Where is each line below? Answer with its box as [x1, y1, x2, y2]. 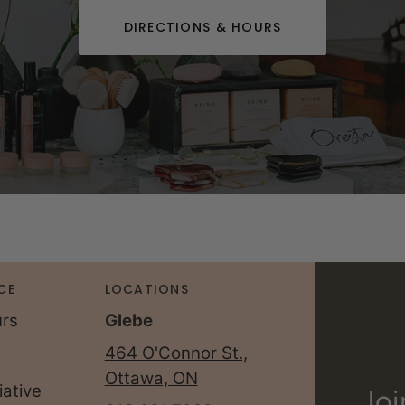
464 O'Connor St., [104, 343, 248, 363]
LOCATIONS [104, 280, 189, 298]
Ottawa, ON [104, 368, 198, 389]
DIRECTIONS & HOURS [123, 18, 282, 37]
